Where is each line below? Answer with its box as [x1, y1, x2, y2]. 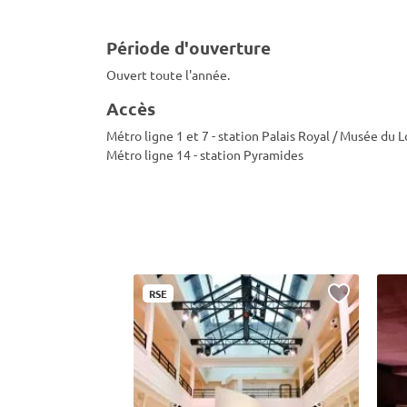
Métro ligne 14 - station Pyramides [106, 146, 303, 163]
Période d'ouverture [106, 36, 271, 59]
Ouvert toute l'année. [106, 66, 230, 83]
